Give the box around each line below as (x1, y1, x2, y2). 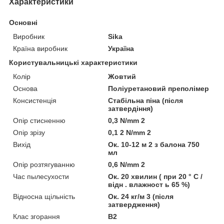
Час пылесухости (13, 172, 69, 180)
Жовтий (108, 72, 136, 80)
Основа (13, 84, 37, 92)
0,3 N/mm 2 (108, 116, 145, 124)
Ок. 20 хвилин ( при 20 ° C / (108, 172, 203, 180)
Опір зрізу (13, 128, 45, 136)
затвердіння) (108, 104, 153, 112)
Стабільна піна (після (108, 96, 183, 104)
